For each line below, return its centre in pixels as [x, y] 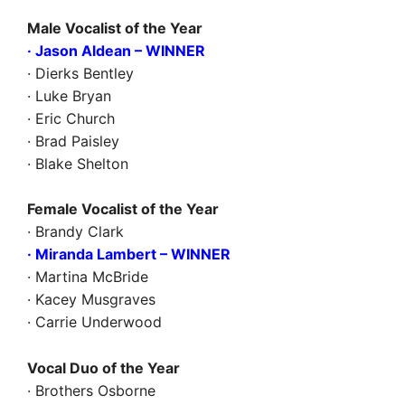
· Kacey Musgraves [91, 299]
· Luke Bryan [69, 95]
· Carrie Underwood [94, 322]
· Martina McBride [88, 277]
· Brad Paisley [73, 141]
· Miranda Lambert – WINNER [129, 254]
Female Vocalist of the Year [123, 209]
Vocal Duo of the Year [104, 367]
